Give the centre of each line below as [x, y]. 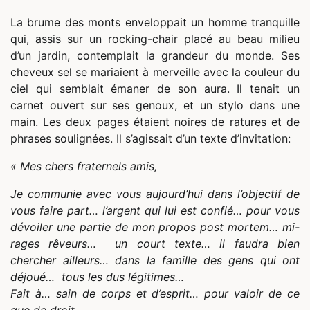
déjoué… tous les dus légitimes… [97, 277]
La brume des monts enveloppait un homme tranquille [155, 22]
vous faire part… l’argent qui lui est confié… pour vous [155, 211]
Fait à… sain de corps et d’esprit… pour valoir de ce [155, 294]
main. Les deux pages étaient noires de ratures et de [155, 122]
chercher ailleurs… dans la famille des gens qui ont [155, 261]
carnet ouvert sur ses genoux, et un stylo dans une [155, 106]
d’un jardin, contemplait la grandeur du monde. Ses [155, 56]
